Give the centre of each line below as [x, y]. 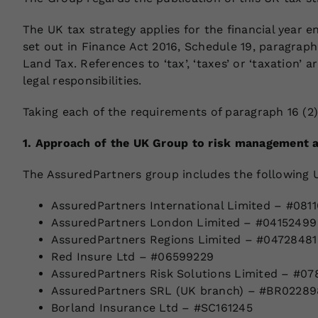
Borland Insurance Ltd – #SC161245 [152, 307]
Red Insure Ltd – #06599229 [132, 256]
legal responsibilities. [82, 80]
